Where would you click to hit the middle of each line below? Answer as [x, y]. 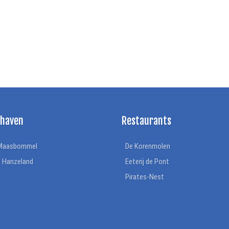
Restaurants [146, 121]
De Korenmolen [148, 146]
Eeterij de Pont [147, 162]
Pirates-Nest [145, 177]
